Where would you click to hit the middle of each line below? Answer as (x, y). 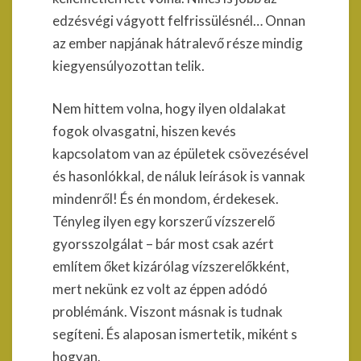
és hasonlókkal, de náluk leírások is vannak (179, 176)
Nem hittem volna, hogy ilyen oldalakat (169, 108)
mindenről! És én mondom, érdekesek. (166, 199)
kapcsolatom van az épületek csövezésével (180, 154)
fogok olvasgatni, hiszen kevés (144, 131)
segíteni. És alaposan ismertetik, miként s (175, 334)
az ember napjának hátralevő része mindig (178, 43)
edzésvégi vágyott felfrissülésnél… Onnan (179, 20)
